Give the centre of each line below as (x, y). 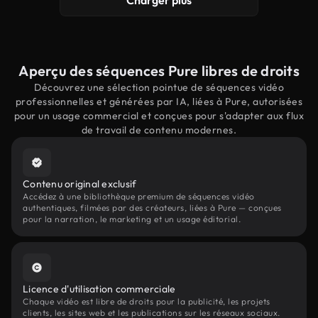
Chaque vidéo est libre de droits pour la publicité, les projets (147, 301)
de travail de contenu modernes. (159, 130)
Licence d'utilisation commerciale (99, 289)
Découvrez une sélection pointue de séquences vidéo (159, 87)
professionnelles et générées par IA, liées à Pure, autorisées (159, 102)
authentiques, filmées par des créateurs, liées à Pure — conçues (152, 208)
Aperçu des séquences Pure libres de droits (159, 71)
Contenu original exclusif (80, 184)
